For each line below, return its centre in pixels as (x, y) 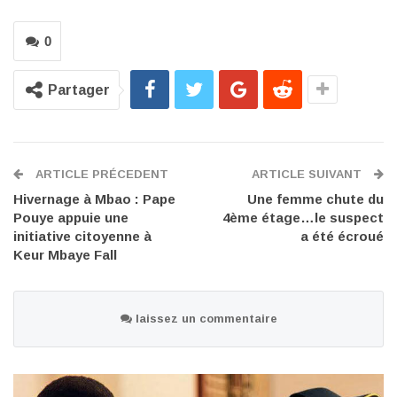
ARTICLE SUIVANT (308, 175)
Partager (79, 90)
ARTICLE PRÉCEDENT (100, 175)
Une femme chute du (315, 199)
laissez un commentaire (204, 319)
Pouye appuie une (71, 218)
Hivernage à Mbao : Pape (94, 199)
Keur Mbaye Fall (65, 255)
